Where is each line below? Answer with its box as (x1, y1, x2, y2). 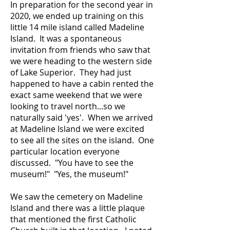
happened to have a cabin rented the (10, 78, 154, 89)
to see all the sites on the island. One (10, 135, 154, 146)
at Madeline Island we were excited (10, 123, 144, 135)
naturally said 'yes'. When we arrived (10, 112, 153, 123)
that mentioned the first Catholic (10, 214, 137, 225)
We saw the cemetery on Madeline (10, 191, 143, 202)
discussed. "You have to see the (10, 157, 133, 168)
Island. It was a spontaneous (10, 33, 122, 44)
